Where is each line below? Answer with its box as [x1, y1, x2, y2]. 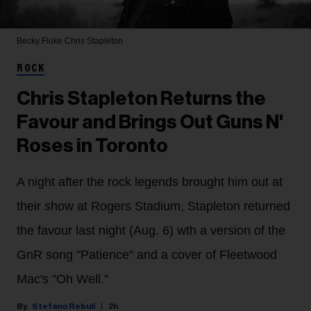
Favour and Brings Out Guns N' [17, 112, 283, 133]
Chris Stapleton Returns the [17, 89, 266, 109]
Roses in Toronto [17, 136, 168, 156]
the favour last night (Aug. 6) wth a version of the [17, 224, 285, 238]
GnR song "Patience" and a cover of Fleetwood [17, 248, 277, 262]
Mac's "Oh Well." [17, 272, 108, 287]
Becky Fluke [17, 36, 65, 47]
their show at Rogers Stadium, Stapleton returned [17, 199, 290, 214]
